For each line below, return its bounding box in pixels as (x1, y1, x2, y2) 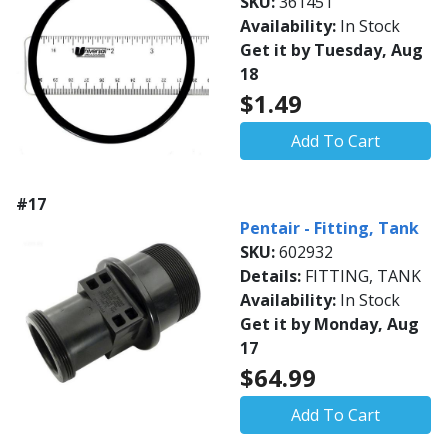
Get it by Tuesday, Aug (240, 39, 423, 61)
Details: (240, 265, 305, 287)
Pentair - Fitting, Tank (240, 217, 419, 239)
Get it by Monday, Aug (240, 313, 419, 335)
